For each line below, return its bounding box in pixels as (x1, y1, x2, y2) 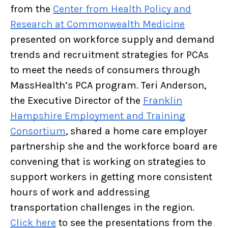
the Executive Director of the (10, 95, 143, 107)
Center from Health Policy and (53, 3, 191, 15)
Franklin (143, 95, 182, 107)
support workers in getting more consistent (10, 171, 212, 183)
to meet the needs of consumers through (10, 64, 200, 76)
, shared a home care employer (66, 125, 208, 137)
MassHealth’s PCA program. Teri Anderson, (10, 79, 206, 92)
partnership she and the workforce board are (10, 140, 217, 153)
